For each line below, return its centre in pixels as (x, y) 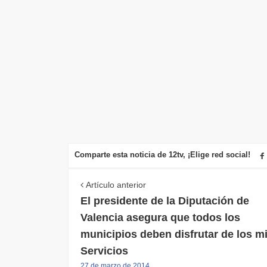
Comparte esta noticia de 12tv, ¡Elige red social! (162, 154)
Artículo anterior (114, 184)
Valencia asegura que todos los (160, 217)
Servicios (104, 251)
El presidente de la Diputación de (164, 201)
